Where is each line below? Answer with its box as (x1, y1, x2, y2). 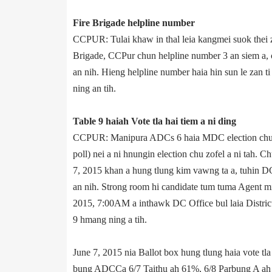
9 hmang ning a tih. (72, 214, 147, 225)
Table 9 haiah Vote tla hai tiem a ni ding (72, 115, 236, 126)
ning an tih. (72, 83, 116, 93)
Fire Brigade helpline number (72, 17, 195, 28)
